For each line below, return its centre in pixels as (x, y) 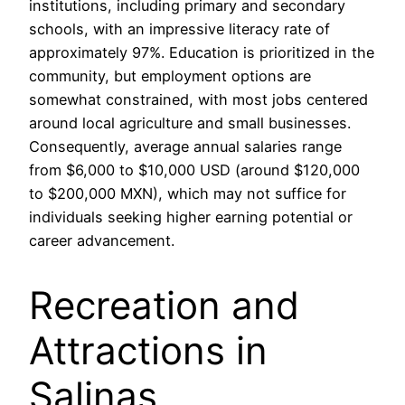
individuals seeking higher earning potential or (191, 217)
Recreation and (164, 306)
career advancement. (102, 240)
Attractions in (148, 351)
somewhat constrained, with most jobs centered (198, 99)
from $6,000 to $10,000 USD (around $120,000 (194, 170)
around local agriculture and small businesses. (190, 122)
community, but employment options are (170, 75)
